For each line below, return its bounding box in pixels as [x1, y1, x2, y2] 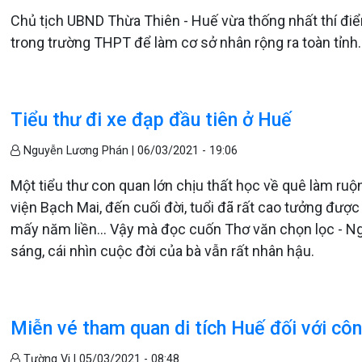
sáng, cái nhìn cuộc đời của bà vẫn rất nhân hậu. [11, 242, 315, 259]
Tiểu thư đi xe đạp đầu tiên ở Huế [11, 107, 293, 131]
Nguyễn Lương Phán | [20, 143, 138, 158]
